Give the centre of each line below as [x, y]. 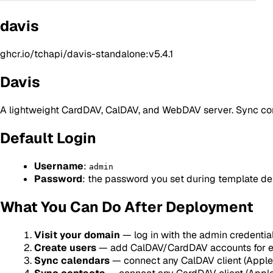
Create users [65, 247]
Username [59, 166]
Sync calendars [72, 260]
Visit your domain [77, 235]
